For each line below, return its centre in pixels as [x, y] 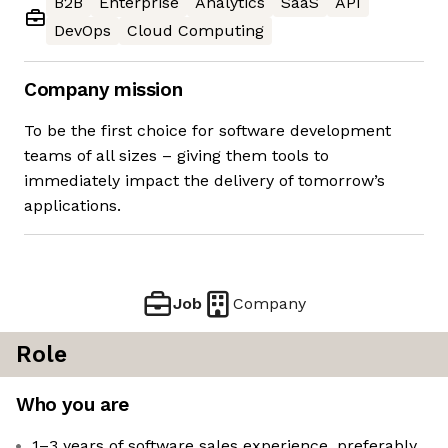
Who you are [72, 405]
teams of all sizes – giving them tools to [176, 156]
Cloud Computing [195, 31]
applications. [72, 206]
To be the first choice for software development [207, 131]
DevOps [82, 31]
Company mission [103, 90]
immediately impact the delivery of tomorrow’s [204, 181]
